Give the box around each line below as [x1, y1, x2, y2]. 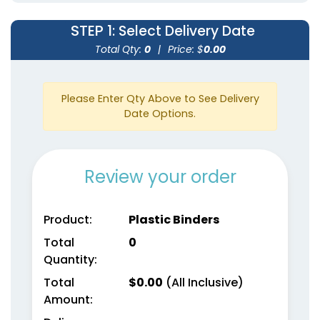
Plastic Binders [128, 211, 219, 228]
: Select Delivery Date [112, 21, 255, 41]
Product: [44, 211, 92, 228]
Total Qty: [94, 41, 144, 56]
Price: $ [167, 41, 204, 56]
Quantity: [44, 251, 97, 268]
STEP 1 [71, 20, 112, 41]
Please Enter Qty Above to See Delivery [61, 91, 259, 106]
